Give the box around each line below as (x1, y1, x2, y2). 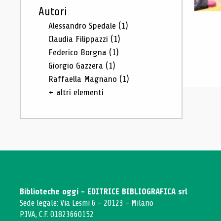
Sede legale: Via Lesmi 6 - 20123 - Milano (20, 198, 153, 208)
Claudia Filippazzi (48, 34, 110, 44)
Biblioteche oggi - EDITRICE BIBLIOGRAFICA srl (20, 187, 187, 196)
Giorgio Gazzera (48, 61, 106, 71)
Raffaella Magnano (48, 74, 119, 84)
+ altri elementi (48, 87, 104, 97)
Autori (38, 5, 67, 18)
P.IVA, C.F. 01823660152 (20, 210, 94, 219)
